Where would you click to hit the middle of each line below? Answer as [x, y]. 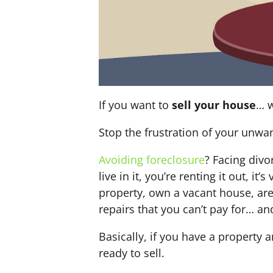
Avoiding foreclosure [152, 160]
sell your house [212, 105]
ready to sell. [132, 253]
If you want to [134, 105]
